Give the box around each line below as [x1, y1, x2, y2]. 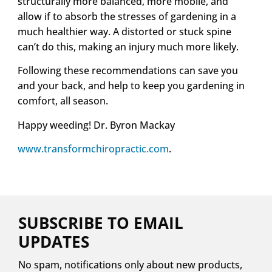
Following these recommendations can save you [17, 64, 238, 78]
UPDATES [18, 231, 89, 253]
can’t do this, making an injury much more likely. [17, 39, 239, 53]
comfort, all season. [17, 94, 108, 108]
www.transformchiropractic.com [17, 141, 169, 155]
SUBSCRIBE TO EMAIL [18, 212, 183, 234]
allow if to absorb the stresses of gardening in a [17, 9, 236, 23]
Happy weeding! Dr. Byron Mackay [17, 118, 175, 132]
